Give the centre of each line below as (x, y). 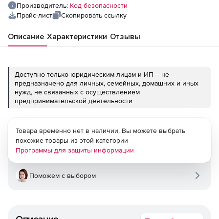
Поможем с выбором (63, 175)
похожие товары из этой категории (72, 140)
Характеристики (77, 37)
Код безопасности (99, 5)
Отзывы (125, 37)
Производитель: (43, 5)
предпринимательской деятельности (74, 101)
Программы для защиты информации (75, 150)
